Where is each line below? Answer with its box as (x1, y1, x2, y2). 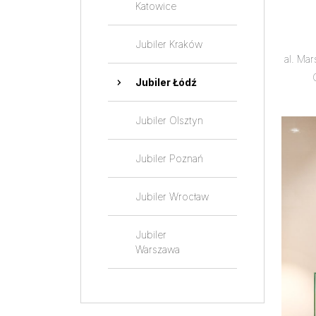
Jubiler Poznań (135, 152, 203, 164)
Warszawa (135, 243, 180, 255)
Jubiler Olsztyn (135, 114, 203, 126)
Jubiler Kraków (135, 38, 202, 50)
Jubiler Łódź (135, 76, 197, 88)
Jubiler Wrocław (135, 190, 209, 202)
